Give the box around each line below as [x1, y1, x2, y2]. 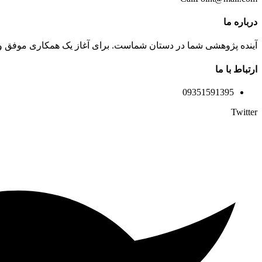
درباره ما [223, 17, 257, 27]
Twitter [231, 106, 257, 117]
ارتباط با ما [215, 64, 257, 74]
